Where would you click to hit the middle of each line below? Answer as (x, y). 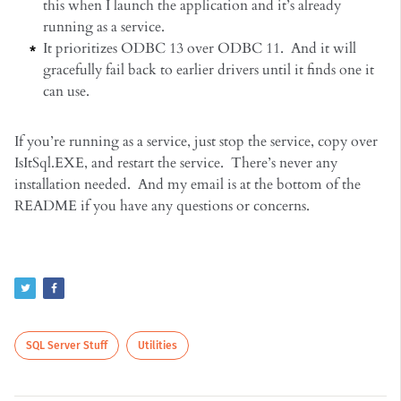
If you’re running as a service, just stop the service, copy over (196, 141)
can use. (66, 91)
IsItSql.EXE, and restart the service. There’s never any (176, 162)
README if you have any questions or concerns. (162, 205)
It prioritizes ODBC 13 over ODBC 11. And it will (200, 48)
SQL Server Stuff (67, 345)
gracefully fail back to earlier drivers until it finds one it (209, 69)
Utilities (158, 345)
